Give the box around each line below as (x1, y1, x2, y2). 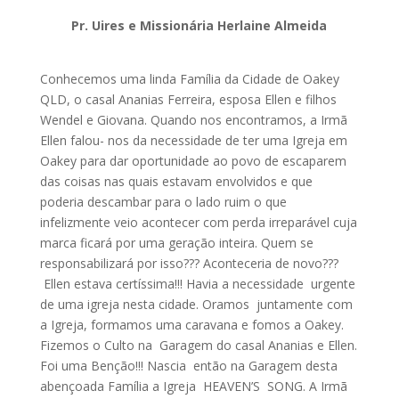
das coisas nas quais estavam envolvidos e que (39, 172, 313, 190)
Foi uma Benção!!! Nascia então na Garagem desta (39, 356, 338, 374)
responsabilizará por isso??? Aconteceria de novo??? (39, 254, 338, 272)
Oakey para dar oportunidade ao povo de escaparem (39, 151, 346, 169)
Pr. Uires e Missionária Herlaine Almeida (71, 16, 328, 34)
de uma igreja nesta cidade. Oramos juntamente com (39, 295, 353, 313)
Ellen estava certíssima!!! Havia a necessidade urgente (39, 274, 355, 292)
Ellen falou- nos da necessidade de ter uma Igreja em (39, 131, 347, 149)
